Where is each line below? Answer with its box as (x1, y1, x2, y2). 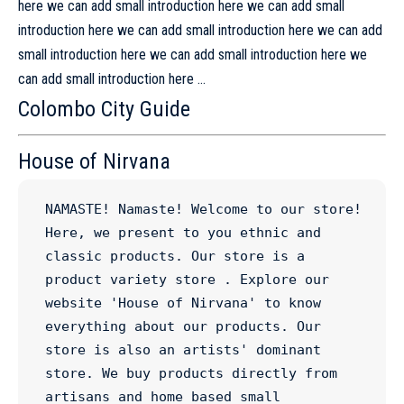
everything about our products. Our (45, 318, 321, 335)
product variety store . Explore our (45, 271, 329, 288)
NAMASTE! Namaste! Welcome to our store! (45, 201, 362, 217)
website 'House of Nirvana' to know (45, 295, 321, 311)
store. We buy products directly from (45, 365, 337, 381)
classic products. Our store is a (45, 248, 305, 264)
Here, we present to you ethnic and (45, 225, 321, 241)
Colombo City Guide (18, 96, 190, 122)
